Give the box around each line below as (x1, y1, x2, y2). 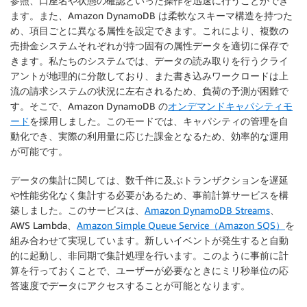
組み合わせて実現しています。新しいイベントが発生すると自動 (10, 234, 288, 246)
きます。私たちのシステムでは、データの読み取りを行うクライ (10, 54, 288, 66)
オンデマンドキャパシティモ (168, 99, 293, 112)
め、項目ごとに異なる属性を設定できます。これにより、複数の (10, 24, 288, 36)
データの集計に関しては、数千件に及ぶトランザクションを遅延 (10, 173, 288, 186)
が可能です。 (10, 145, 68, 157)
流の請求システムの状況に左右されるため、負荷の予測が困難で (10, 84, 288, 97)
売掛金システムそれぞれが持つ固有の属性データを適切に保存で (10, 39, 288, 51)
